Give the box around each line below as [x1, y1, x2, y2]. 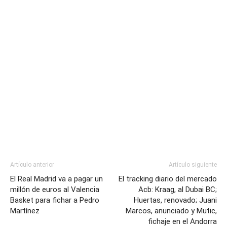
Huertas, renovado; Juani [134, 196, 217, 205]
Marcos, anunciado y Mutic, [126, 206, 217, 216]
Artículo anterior [10, 161, 54, 169]
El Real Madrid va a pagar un [10, 174, 103, 184]
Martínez [10, 206, 40, 216]
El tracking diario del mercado [119, 174, 217, 184]
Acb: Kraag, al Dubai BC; [138, 185, 217, 195]
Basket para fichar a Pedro [10, 196, 99, 205]
